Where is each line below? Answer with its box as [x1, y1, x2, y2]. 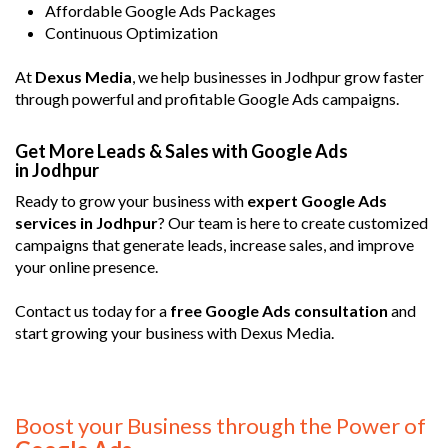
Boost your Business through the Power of [15, 411, 426, 439]
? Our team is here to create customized [158, 212, 428, 232]
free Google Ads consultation [167, 300, 388, 320]
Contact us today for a [15, 300, 167, 320]
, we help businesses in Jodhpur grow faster [132, 66, 424, 86]
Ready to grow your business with [15, 190, 244, 210]
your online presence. [15, 256, 158, 276]
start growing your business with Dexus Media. [15, 322, 334, 342]
